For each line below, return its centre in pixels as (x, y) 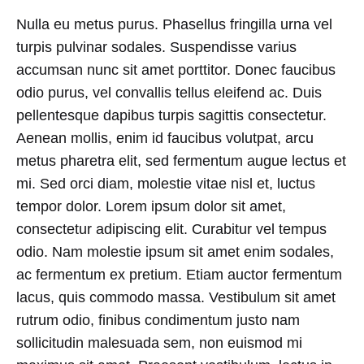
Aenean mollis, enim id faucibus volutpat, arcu (165, 139)
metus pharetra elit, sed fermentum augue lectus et (181, 161)
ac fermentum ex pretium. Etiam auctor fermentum (179, 275)
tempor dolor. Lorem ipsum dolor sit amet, (151, 207)
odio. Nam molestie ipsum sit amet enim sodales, (175, 252)
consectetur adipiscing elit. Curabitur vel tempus (171, 230)
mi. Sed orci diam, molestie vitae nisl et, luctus (166, 184)
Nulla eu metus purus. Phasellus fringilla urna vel (174, 25)
